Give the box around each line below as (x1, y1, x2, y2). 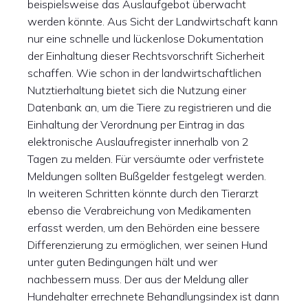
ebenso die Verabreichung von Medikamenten (27, 203, 251, 217)
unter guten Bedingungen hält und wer (27, 255, 217, 269)
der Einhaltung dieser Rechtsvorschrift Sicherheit (27, 49, 265, 63)
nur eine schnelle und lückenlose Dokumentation (27, 32, 263, 45)
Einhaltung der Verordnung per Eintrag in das (27, 118, 245, 131)
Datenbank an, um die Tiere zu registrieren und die (27, 100, 272, 114)
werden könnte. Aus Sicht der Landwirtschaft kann (27, 14, 278, 28)
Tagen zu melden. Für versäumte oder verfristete (27, 152, 264, 166)
